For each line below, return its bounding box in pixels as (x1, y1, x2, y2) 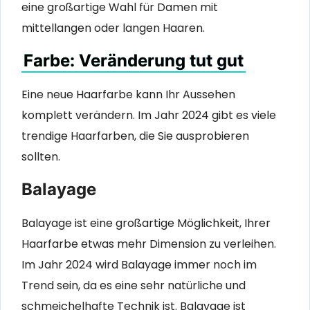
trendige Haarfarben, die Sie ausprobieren (21, 127, 249, 144)
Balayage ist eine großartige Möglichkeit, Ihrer (21, 215, 271, 231)
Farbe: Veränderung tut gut (24, 50, 244, 71)
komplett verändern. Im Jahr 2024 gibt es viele (21, 107, 276, 123)
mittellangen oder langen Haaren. (21, 20, 205, 37)
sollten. (21, 148, 60, 165)
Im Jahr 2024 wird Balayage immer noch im (21, 256, 257, 273)
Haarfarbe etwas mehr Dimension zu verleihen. (21, 235, 276, 252)
